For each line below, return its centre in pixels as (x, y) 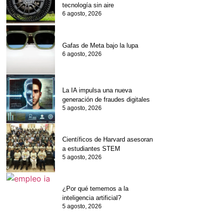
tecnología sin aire (88, 5)
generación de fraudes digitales (106, 99)
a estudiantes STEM (91, 148)
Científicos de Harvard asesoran (108, 139)
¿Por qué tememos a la (96, 188)
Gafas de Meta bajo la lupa (100, 46)
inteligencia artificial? (92, 198)
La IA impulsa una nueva (97, 90)
